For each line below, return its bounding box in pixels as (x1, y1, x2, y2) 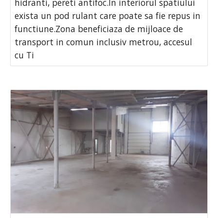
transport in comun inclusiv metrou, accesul (15, 36, 193, 48)
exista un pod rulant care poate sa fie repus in (15, 9, 201, 21)
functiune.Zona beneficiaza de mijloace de (15, 22, 183, 35)
